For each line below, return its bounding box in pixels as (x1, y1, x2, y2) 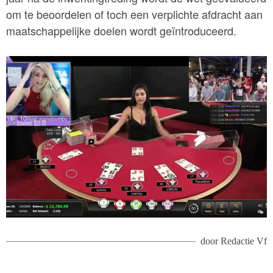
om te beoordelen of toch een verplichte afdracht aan (6, 5, 263, 22)
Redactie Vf (221, 236, 267, 247)
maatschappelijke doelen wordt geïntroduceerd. (6, 22, 236, 38)
